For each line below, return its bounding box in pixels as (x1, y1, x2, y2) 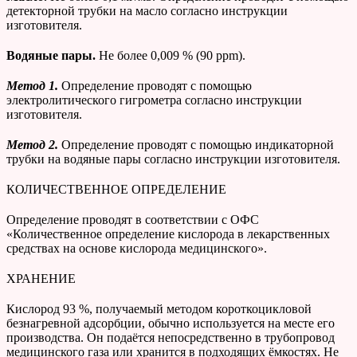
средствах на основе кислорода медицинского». (6, 241, 267, 256)
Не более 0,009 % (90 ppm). (99, 49, 245, 63)
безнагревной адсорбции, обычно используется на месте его (6, 316, 335, 331)
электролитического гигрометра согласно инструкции (6, 93, 302, 108)
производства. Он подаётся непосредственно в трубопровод (6, 331, 335, 345)
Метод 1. (6, 79, 61, 93)
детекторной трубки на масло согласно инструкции (6, 4, 288, 18)
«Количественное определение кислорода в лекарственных (6, 227, 330, 241)
